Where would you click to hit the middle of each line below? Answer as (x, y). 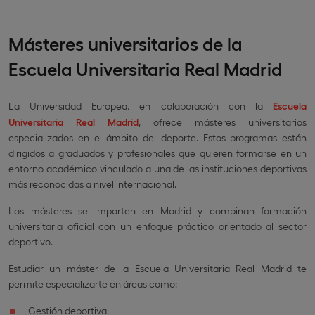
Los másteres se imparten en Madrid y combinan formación (157, 210)
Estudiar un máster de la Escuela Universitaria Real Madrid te (157, 268)
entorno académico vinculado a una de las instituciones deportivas (157, 168)
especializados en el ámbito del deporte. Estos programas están (157, 137)
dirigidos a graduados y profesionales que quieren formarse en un (157, 153)
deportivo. (31, 241)
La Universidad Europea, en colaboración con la (141, 105)
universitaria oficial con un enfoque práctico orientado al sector (157, 226)
